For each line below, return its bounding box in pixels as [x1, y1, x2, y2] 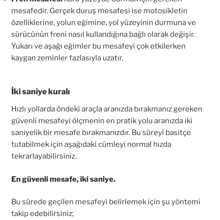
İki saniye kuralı [11, 87, 70, 96]
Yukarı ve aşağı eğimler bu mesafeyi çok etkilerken [11, 41, 186, 51]
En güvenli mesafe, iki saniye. [11, 174, 115, 184]
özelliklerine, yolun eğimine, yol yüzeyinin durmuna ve [11, 18, 196, 27]
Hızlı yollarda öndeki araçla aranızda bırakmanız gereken [11, 105, 202, 113]
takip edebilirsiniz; [11, 209, 74, 218]
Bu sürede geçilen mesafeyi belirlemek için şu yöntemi [11, 197, 200, 206]
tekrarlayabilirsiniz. [11, 152, 77, 161]
